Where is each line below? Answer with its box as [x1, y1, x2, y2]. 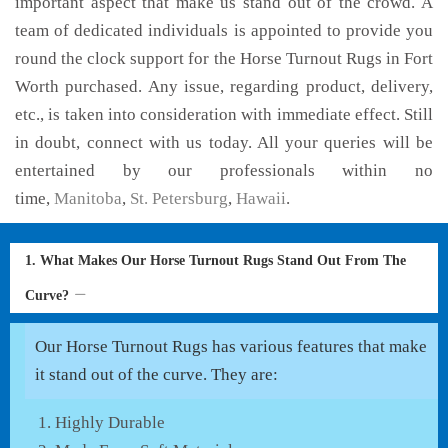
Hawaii [236, 189, 286, 208]
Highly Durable [55, 413, 165, 432]
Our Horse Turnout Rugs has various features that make [35, 337, 427, 356]
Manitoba [54, 189, 122, 208]
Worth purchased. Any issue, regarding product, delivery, [15, 77, 433, 96]
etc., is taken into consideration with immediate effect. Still [15, 105, 433, 124]
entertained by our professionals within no [15, 161, 433, 180]
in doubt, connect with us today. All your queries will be [15, 133, 433, 152]
